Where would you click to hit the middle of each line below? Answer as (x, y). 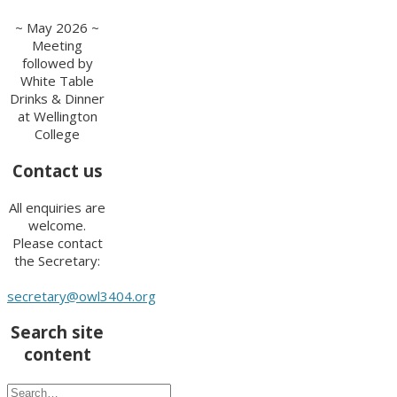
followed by (57, 63)
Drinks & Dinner (58, 99)
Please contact (57, 242)
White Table (58, 81)
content (57, 354)
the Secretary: (58, 260)
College (58, 134)
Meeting (58, 46)
